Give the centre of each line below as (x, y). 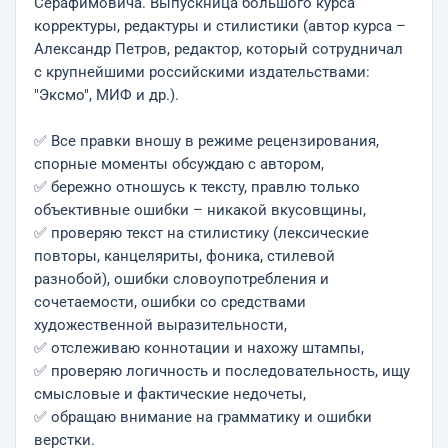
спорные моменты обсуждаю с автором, (179, 164)
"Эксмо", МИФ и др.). (106, 95)
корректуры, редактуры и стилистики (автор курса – (220, 26)
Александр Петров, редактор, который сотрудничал (218, 49)
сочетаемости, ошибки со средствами (170, 302)
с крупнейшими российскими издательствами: (202, 72)
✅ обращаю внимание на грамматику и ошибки (203, 417)
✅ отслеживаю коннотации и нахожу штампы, (199, 348)
